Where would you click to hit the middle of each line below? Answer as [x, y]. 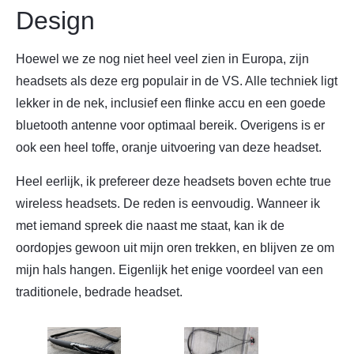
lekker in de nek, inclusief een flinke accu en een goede [171, 104]
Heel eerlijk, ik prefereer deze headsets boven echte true [173, 181]
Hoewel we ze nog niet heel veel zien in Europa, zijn [162, 59]
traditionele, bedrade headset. [99, 292]
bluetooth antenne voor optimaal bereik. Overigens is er [170, 126]
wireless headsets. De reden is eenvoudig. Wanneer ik [168, 203]
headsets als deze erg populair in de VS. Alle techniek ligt [177, 81]
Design [55, 21]
